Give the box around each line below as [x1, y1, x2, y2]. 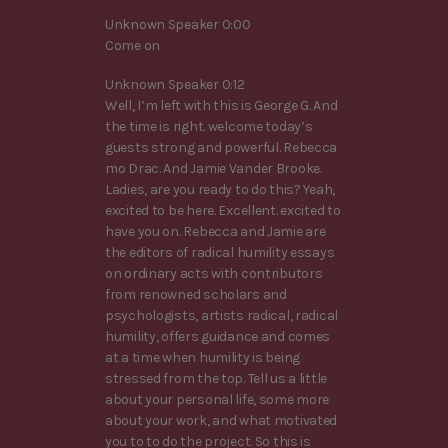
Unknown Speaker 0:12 [105, 75, 245, 93]
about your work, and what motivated [105, 411, 338, 429]
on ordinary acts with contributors [105, 264, 323, 282]
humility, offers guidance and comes [105, 327, 331, 345]
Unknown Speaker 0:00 [105, 15, 251, 33]
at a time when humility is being [105, 348, 301, 366]
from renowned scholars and [105, 285, 287, 303]
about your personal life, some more [105, 390, 330, 408]
